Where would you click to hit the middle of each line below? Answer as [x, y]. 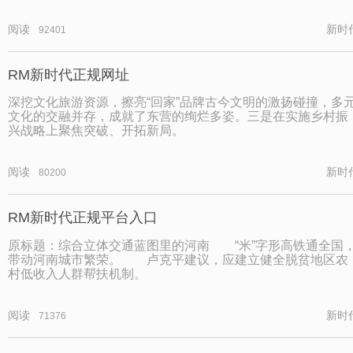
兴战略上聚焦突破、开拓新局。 [96, 131]
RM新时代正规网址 [69, 75]
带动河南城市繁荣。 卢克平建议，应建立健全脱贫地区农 [178, 259]
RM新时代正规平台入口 [83, 218]
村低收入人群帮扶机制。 [77, 273]
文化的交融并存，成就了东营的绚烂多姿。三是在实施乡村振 [178, 117]
